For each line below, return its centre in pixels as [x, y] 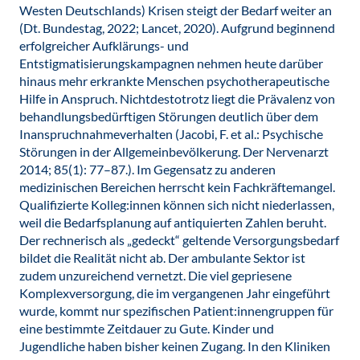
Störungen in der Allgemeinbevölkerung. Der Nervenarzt [174, 151]
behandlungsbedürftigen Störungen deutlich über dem [169, 116]
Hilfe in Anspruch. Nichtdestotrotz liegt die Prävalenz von [177, 98]
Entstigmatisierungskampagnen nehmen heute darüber [171, 63]
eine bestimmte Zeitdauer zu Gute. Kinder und [147, 328]
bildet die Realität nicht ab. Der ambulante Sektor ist [162, 258]
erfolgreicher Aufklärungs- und [104, 45]
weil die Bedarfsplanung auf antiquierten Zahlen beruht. [173, 222]
